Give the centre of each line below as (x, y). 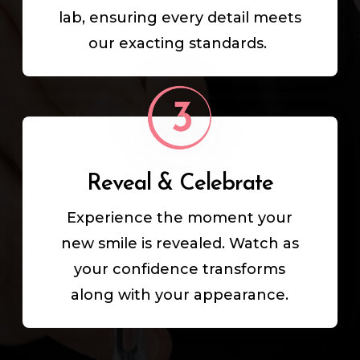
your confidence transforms (180, 270)
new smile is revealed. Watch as (180, 244)
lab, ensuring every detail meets (180, 18)
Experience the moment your (180, 218)
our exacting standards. (180, 44)
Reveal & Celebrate (180, 184)
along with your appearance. (180, 295)
